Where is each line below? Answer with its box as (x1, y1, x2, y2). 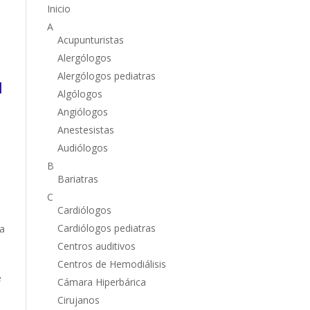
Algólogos (57, 86, 102, 100)
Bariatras (57, 172, 98, 185)
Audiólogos (57, 140, 108, 154)
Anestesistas (57, 122, 114, 136)
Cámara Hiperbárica (57, 275, 146, 289)
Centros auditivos (57, 239, 136, 253)
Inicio (46, 1, 71, 15)
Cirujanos (57, 293, 100, 307)
